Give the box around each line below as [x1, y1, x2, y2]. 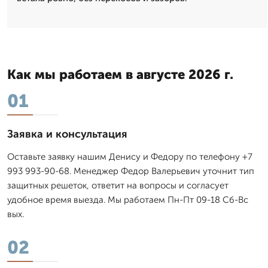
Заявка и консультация [7, 127, 127, 141]
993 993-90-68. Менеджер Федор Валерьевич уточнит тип [7, 165, 254, 176]
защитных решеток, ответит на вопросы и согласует [7, 179, 229, 191]
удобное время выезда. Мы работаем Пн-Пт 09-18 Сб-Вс [7, 194, 248, 205]
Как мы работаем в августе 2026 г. [7, 66, 233, 83]
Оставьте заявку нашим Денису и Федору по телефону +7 [7, 151, 252, 162]
